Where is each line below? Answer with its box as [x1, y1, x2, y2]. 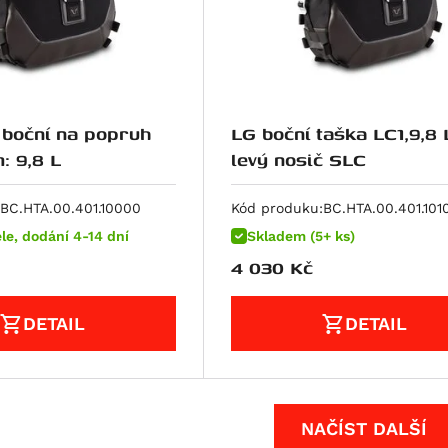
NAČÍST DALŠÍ [301, 417, 427, 439]
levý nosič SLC [230, 145, 366, 173]
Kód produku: [230, 199, 323, 216]
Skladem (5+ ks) [246, 227, 355, 244]
